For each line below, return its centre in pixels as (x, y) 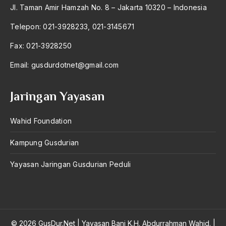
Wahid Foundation (41, 121)
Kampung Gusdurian (45, 143)
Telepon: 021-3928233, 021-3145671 (72, 26)
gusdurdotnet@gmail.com (75, 65)
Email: (21, 65)
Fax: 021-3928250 (41, 46)
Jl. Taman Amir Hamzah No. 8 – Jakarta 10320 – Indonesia (108, 7)
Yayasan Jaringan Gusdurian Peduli (71, 164)
